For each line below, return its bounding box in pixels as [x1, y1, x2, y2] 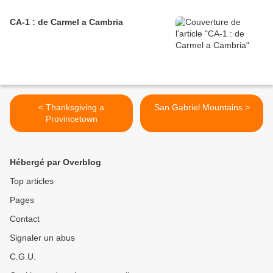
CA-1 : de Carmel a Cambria [10, 17, 123, 27]
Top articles [10, 176, 54, 186]
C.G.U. [10, 252, 36, 262]
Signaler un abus [10, 233, 75, 243]
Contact [10, 214, 40, 224]
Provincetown [45, 114, 97, 124]
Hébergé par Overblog [10, 157, 101, 168]
